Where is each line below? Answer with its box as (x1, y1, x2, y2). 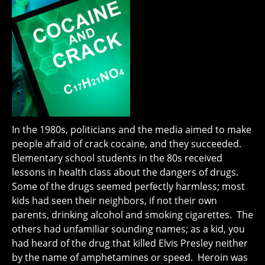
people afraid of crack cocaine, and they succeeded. (12, 137, 244, 150)
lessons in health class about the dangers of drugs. (12, 165, 241, 179)
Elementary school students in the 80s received (12, 151, 222, 164)
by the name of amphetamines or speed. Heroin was (12, 250, 248, 264)
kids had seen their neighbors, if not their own (12, 193, 217, 207)
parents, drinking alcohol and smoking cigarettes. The (12, 208, 253, 221)
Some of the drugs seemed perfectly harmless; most (12, 179, 245, 193)
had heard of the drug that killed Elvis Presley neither (12, 236, 248, 250)
